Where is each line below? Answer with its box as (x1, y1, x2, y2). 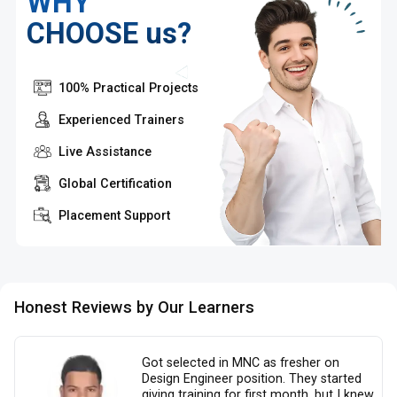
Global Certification (58, 176, 172, 191)
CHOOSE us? (27, 17, 191, 51)
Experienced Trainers (58, 113, 184, 128)
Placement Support (58, 208, 170, 223)
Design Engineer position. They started (142, 371, 362, 386)
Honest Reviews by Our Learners (14, 298, 255, 317)
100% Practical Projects (58, 81, 198, 96)
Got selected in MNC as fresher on (142, 355, 340, 370)
